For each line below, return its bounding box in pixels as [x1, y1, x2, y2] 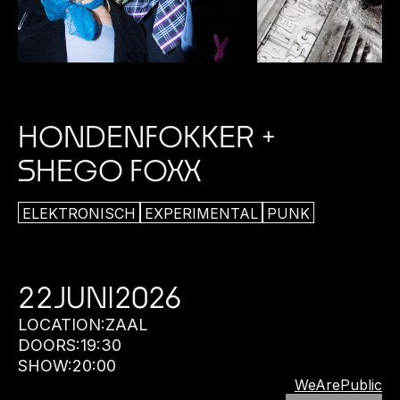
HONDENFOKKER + [18, 119, 278, 154]
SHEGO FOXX [18, 153, 201, 188]
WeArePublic [295, 376, 382, 394]
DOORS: [18, 336, 80, 354]
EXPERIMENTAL [145, 204, 258, 222]
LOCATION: [18, 315, 105, 334]
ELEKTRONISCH [22, 204, 136, 222]
